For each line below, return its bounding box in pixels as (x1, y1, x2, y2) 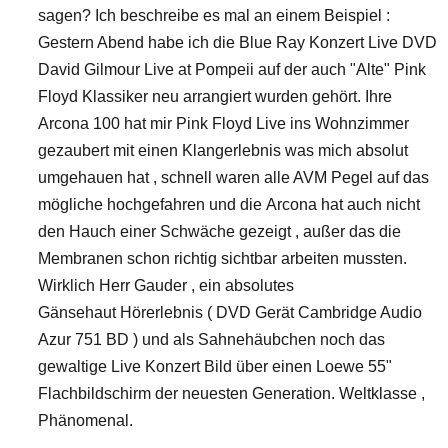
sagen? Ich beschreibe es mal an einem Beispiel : (38, 7, 390, 24)
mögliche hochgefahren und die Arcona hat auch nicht (38, 196, 420, 213)
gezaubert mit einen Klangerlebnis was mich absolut (38, 142, 408, 159)
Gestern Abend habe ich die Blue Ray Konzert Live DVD (38, 34, 437, 51)
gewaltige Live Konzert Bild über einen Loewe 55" (38, 358, 392, 375)
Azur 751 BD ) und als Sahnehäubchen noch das (38, 331, 385, 348)
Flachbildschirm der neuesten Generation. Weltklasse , (38, 385, 425, 402)
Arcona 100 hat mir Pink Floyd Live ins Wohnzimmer (38, 115, 409, 132)
